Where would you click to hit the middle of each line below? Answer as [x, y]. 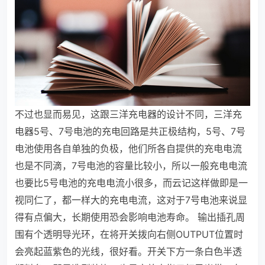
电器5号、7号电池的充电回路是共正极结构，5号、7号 [130, 131]
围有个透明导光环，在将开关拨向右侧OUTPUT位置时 [129, 234]
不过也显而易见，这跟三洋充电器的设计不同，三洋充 [128, 114]
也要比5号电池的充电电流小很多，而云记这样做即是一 [131, 182]
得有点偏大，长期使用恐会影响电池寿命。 [105, 217]
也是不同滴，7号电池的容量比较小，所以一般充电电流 [131, 165]
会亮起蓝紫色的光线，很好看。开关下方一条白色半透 [128, 251]
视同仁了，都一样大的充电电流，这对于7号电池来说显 [131, 200]
